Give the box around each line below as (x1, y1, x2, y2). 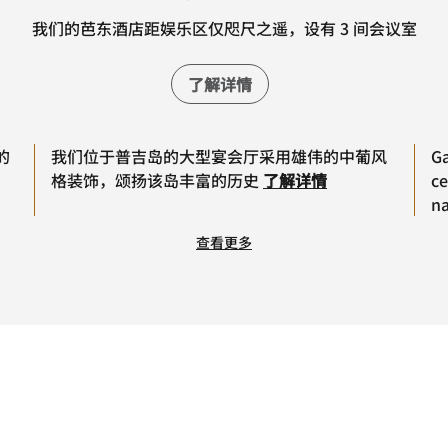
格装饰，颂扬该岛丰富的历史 (51, 168, 259, 193)
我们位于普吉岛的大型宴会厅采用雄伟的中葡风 (51, 144, 387, 169)
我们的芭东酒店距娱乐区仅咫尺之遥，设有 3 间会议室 (31, 16, 417, 41)
